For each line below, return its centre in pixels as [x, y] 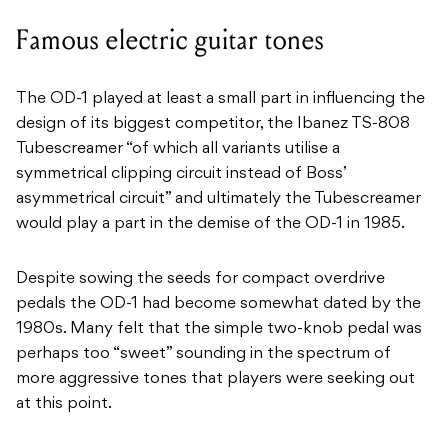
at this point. [64, 404]
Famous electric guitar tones [170, 40]
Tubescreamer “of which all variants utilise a [178, 149]
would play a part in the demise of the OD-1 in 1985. [210, 224]
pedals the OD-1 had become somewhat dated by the [218, 304]
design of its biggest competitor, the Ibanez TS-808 [213, 124]
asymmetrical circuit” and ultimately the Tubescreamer [218, 199]
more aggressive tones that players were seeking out [215, 379]
